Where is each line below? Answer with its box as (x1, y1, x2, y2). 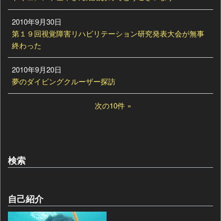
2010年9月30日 (12, 16, 62, 27)
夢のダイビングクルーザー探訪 (12, 75, 116, 86)
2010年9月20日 (12, 64, 62, 74)
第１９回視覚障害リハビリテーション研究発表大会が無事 (12, 28, 205, 38)
